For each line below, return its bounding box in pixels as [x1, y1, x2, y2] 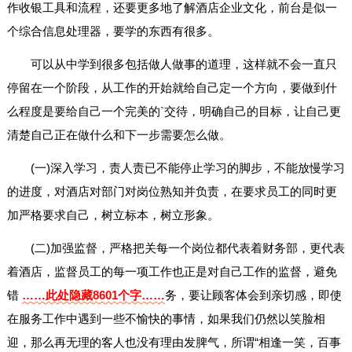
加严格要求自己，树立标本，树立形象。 [6, 208, 219, 222]
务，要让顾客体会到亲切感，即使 [164, 288, 342, 302]
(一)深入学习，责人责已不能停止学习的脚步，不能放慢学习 [30, 161, 345, 175]
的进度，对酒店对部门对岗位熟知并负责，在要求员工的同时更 [6, 185, 337, 199]
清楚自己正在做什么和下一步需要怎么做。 [6, 128, 231, 142]
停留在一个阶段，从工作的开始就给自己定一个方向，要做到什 [6, 81, 337, 95]
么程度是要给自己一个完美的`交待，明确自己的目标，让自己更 [6, 104, 341, 119]
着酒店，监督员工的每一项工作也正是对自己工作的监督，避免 [6, 265, 337, 279]
